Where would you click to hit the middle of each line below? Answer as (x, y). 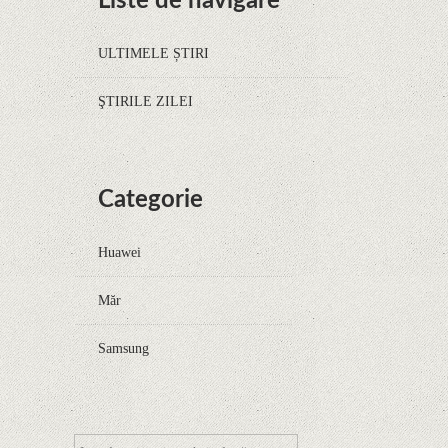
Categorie (150, 199)
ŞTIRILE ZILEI (145, 101)
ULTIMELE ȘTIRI (153, 53)
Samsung (123, 348)
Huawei (119, 252)
